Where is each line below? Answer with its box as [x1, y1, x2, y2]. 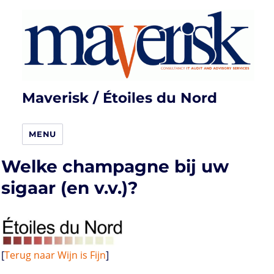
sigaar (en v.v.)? [1, 177, 138, 199]
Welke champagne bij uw [1, 156, 229, 177]
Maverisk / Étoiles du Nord [22, 89, 218, 107]
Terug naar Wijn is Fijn [4, 248, 106, 262]
